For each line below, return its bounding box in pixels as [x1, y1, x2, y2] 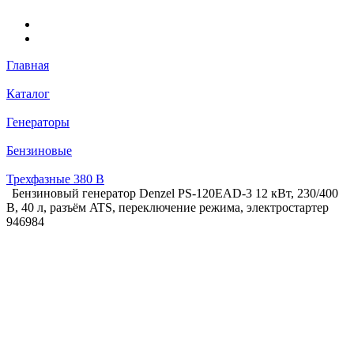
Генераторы [6, 115, 70, 129]
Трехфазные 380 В [6, 171, 104, 186]
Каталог [6, 86, 50, 100]
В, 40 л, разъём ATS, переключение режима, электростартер [6, 200, 329, 214]
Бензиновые [6, 143, 72, 157]
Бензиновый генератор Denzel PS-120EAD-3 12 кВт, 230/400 [12, 186, 338, 200]
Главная [6, 58, 49, 72]
